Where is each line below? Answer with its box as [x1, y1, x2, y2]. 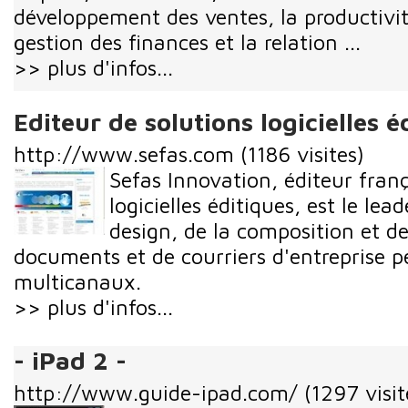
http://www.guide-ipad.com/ [14, 379, 298, 405]
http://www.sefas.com [14, 140, 234, 167]
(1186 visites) [240, 140, 364, 167]
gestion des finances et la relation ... [14, 29, 361, 56]
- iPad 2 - [14, 345, 127, 375]
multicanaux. [14, 268, 141, 294]
